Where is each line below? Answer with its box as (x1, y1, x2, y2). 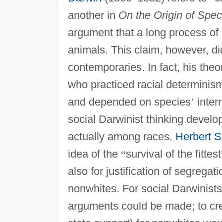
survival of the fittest (125, 147, 221, 160)
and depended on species (67, 95, 191, 108)
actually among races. (67, 130, 175, 143)
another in (67, 8, 118, 21)
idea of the (67, 147, 121, 160)
